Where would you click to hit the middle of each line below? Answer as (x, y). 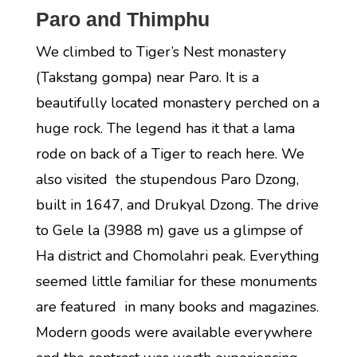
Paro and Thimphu (122, 19)
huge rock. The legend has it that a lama (165, 128)
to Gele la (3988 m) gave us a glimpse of (169, 230)
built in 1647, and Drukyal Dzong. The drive (177, 205)
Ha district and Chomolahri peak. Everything (177, 256)
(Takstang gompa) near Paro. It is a (147, 77)
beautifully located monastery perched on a (177, 103)
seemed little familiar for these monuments (176, 281)
